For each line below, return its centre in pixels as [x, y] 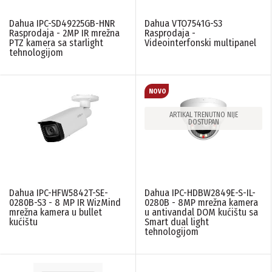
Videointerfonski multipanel [200, 42]
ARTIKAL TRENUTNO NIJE [203, 114]
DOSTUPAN [203, 122]
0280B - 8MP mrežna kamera [201, 202]
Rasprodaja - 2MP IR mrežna [64, 33]
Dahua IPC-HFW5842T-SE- [59, 192]
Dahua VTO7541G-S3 [183, 23]
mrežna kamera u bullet [56, 212]
